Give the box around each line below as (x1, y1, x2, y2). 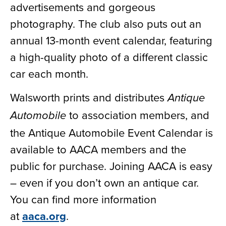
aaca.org (22, 208, 66, 224)
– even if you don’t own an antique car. (10, 175, 199, 191)
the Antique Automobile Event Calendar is (10, 125, 213, 141)
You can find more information (10, 191, 156, 207)
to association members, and (66, 107, 209, 123)
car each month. (10, 66, 88, 81)
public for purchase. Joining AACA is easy (10, 158, 212, 174)
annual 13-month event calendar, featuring (10, 32, 212, 48)
